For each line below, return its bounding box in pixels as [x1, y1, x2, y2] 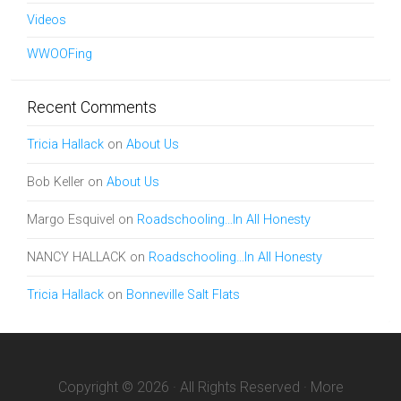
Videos [27, 13, 66, 28]
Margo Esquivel [27, 212, 115, 227]
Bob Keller [27, 175, 84, 190]
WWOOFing [27, 47, 92, 62]
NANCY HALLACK [27, 250, 126, 265]
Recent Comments [27, 98, 157, 116]
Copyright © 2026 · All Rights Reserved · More [57, 379, 344, 396]
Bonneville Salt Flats [126, 287, 240, 303]
